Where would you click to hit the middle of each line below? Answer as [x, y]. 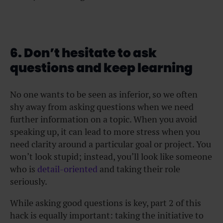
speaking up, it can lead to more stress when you [105, 131]
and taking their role [139, 169]
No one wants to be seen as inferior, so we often [104, 94]
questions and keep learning [101, 68]
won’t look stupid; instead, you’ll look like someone [111, 156]
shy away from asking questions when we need [102, 107]
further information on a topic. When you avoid [104, 119]
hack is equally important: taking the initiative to [107, 215]
